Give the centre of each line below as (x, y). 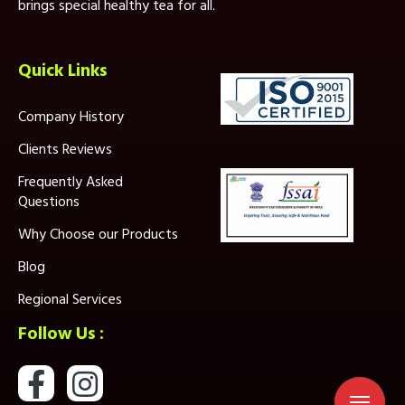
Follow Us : (61, 334)
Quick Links (62, 71)
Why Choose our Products (98, 235)
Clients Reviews (65, 150)
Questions (49, 202)
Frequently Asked (71, 182)
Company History (71, 117)
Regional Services (70, 300)
